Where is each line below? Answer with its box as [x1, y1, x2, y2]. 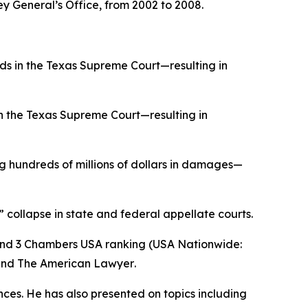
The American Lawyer [17, 256, 134, 270]
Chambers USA [24, 236, 102, 251]
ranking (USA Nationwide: [102, 236, 242, 251]
